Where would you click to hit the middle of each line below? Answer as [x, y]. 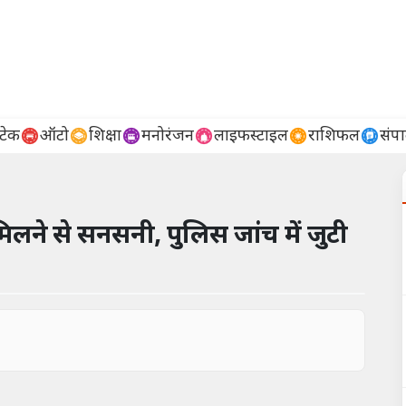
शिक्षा [105, 136]
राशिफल [334, 136]
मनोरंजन [168, 136]
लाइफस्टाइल [251, 136]
